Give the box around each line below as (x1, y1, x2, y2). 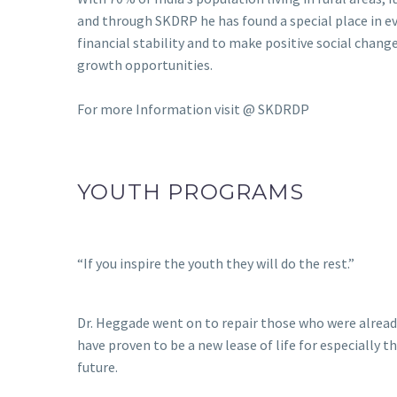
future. (77, 358, 118, 377)
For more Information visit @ (77, 99, 258, 118)
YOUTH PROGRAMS (77, 178, 304, 205)
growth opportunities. (77, 55, 213, 74)
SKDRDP (258, 99, 309, 118)
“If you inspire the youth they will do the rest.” (77, 253, 354, 272)
